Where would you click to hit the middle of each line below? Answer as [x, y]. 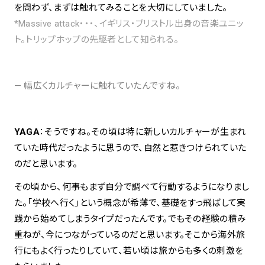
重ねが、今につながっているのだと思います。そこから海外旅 [130, 235]
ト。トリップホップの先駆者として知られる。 [96, 40]
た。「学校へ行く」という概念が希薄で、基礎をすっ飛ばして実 [130, 203]
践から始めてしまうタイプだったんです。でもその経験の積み [130, 219]
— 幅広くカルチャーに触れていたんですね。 [97, 86]
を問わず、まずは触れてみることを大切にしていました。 [121, 8]
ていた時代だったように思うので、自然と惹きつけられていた [130, 148]
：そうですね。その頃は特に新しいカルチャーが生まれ [143, 132]
